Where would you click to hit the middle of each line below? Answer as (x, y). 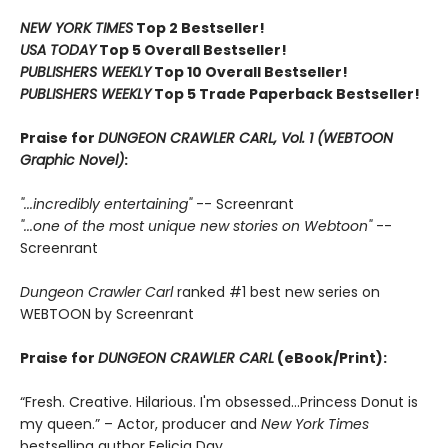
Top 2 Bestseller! (199, 28)
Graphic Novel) (72, 160)
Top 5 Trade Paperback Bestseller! (285, 94)
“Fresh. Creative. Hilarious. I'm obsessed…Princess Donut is (219, 402)
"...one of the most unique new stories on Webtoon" (198, 226)
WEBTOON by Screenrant (107, 314)
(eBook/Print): (330, 358)
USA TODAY (58, 50)
